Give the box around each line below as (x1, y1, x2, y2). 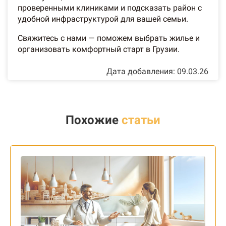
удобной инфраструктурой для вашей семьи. (18, 14, 188, 24)
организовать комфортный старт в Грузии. (18, 44, 180, 54)
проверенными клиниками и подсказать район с (18, 3, 202, 13)
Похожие (66, 113, 122, 128)
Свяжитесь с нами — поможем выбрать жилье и (18, 33, 200, 43)
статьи (122, 113, 160, 128)
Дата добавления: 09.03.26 (106, 67, 208, 77)
